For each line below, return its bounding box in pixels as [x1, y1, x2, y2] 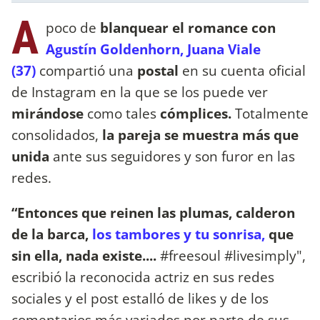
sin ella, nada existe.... [11, 245, 160, 265]
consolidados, [11, 124, 99, 144]
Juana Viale [187, 39, 261, 59]
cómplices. [160, 103, 235, 123]
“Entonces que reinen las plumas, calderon [11, 202, 295, 222]
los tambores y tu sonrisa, [92, 224, 265, 244]
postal [137, 60, 182, 80]
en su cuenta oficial [182, 60, 306, 80]
